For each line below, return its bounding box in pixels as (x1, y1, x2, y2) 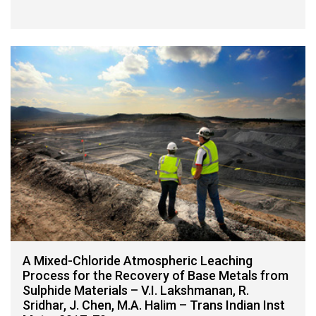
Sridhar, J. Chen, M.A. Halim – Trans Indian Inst (23, 298, 285, 313)
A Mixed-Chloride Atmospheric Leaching (23, 253, 253, 269)
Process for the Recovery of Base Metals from (23, 268, 288, 284)
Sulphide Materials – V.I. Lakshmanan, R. (23, 283, 249, 298)
